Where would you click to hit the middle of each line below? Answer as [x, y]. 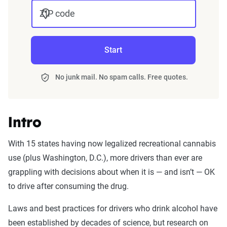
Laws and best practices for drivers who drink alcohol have [113, 208]
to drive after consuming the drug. [69, 186]
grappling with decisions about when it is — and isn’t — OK [111, 172]
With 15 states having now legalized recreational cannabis [112, 143]
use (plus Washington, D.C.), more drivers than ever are [105, 158]
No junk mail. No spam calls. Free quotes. [122, 77]
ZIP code [57, 13]
